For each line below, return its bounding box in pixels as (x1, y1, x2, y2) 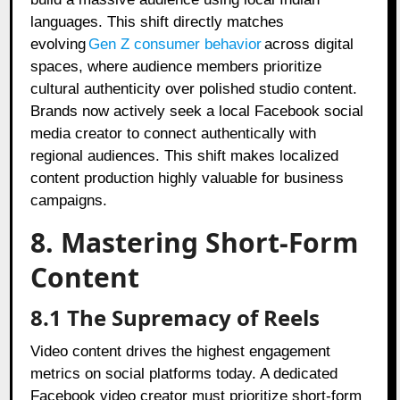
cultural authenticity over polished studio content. (30, 79, 358, 97)
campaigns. (30, 191, 108, 209)
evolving (30, 35, 87, 53)
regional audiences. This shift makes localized (30, 146, 339, 164)
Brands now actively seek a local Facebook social (30, 102, 364, 120)
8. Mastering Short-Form (30, 223, 359, 261)
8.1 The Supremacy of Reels (30, 302, 321, 332)
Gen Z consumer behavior (88, 35, 262, 53)
